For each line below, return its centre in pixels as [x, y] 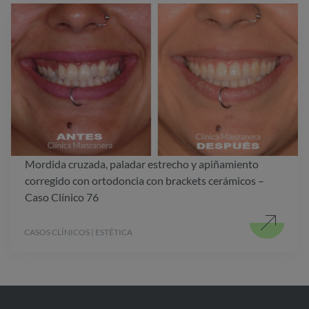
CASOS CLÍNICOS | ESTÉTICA [78, 232]
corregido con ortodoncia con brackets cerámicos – [144, 181]
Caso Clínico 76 [62, 197]
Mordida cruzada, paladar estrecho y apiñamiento [142, 164]
